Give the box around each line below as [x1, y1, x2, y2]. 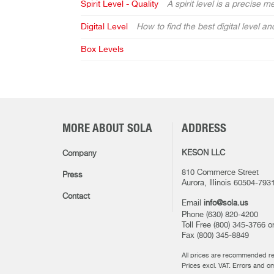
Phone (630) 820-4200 [182, 211, 258, 219]
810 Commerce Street [182, 169, 259, 177]
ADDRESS [182, 123, 226, 135]
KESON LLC [182, 149, 225, 157]
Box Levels [81, 45, 124, 54]
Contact [62, 193, 90, 201]
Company [62, 150, 97, 158]
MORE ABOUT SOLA [62, 123, 152, 135]
